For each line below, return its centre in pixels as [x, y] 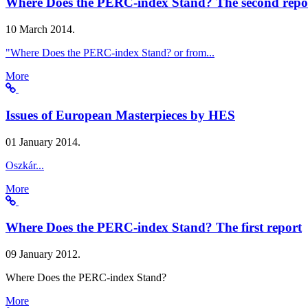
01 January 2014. [43, 142]
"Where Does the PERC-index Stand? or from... [110, 53]
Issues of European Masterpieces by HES [120, 115]
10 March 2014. [40, 30]
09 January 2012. [43, 254]
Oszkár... [25, 165]
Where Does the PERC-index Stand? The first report [154, 228]
